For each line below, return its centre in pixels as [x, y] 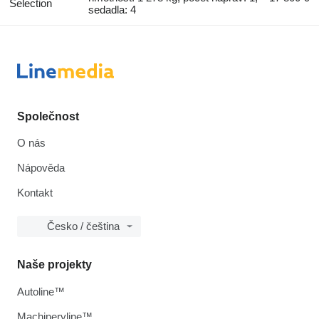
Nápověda [41, 167]
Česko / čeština [83, 226]
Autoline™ [41, 291]
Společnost [48, 116]
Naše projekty [54, 264]
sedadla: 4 [113, 9]
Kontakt [35, 192]
